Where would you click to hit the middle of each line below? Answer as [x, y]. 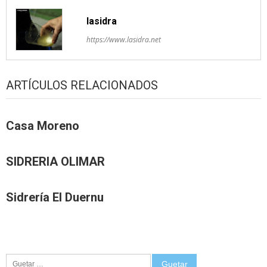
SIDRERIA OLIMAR [55, 161]
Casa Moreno [43, 125]
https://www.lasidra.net [124, 40]
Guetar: [19, 258]
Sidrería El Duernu [55, 197]
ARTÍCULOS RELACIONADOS [82, 85]
